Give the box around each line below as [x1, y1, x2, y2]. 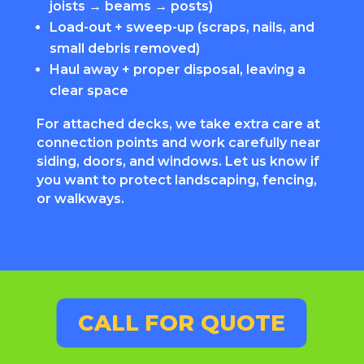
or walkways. [36, 190, 124, 206]
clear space [49, 82, 128, 98]
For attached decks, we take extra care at [36, 115, 320, 132]
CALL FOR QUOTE [78, 309, 286, 336]
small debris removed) [49, 40, 200, 56]
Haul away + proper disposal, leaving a [49, 61, 305, 77]
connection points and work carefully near [36, 134, 321, 150]
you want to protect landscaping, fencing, [36, 171, 317, 188]
